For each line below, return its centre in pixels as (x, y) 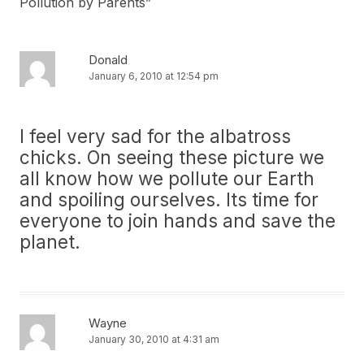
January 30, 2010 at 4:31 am (154, 339)
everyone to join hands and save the (178, 221)
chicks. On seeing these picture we (172, 157)
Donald (108, 60)
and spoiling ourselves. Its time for (169, 199)
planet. (50, 242)
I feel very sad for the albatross (155, 136)
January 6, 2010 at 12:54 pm (154, 76)
